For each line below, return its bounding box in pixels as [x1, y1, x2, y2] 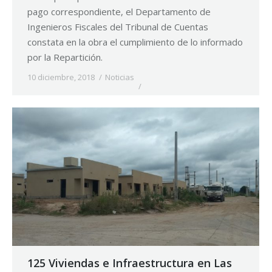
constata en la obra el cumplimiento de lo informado [27, 35, 243, 48]
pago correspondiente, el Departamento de [27, 5, 211, 18]
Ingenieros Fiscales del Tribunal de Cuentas [27, 20, 208, 33]
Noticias [105, 71, 134, 83]
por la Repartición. [27, 50, 103, 63]
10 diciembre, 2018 [27, 71, 95, 83]
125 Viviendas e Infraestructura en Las [27, 255, 232, 270]
